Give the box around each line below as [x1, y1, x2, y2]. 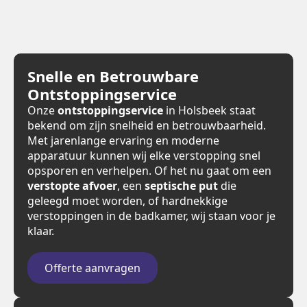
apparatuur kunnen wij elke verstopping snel [27, 148, 260, 163]
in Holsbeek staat [163, 103, 256, 118]
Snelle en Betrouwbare [27, 66, 199, 86]
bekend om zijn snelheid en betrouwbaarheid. [27, 118, 266, 133]
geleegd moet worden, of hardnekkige [27, 193, 228, 208]
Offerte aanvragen [45, 260, 140, 275]
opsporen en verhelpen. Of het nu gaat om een [27, 163, 271, 178]
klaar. [27, 223, 54, 238]
